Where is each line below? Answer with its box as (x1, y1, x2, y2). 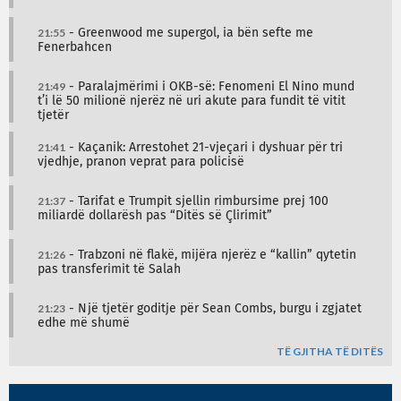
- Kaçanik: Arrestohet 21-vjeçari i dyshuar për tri (65, 141, 343, 155)
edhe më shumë (38, 317, 130, 330)
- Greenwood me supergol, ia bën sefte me (65, 27, 313, 40)
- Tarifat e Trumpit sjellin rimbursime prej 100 (65, 195, 328, 209)
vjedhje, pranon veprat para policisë (38, 156, 244, 169)
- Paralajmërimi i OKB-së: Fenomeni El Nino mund (65, 81, 354, 94)
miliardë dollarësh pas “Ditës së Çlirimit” (38, 209, 272, 223)
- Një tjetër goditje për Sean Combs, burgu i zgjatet (65, 303, 362, 316)
